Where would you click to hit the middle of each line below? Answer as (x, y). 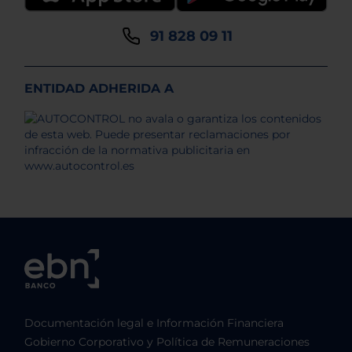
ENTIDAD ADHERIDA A (99, 89)
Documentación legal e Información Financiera (154, 323)
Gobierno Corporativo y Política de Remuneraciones (167, 342)
